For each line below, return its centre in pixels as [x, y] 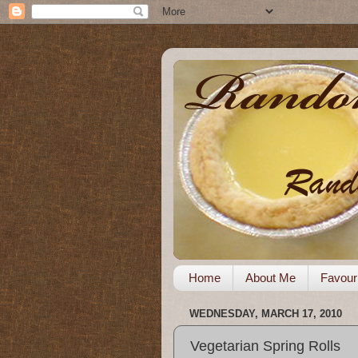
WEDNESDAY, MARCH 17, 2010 [266, 314]
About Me [270, 278]
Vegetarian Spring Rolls [265, 346]
